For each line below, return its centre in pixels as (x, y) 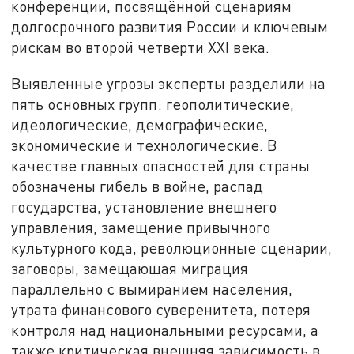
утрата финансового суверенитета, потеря (161, 309)
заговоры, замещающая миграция (130, 268)
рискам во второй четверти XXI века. (141, 47)
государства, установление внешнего (144, 206)
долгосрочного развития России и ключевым (170, 26)
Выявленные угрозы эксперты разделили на (169, 83)
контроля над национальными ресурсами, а (165, 330)
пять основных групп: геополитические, (153, 104)
